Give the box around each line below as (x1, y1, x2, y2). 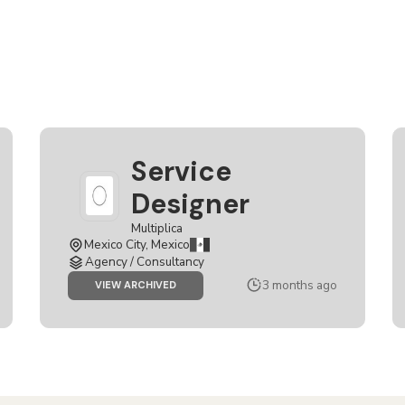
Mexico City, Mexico (84, 235, 190, 253)
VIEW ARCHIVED (95, 278, 176, 292)
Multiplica (131, 219, 183, 237)
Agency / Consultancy (85, 252, 204, 270)
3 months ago (262, 276, 337, 294)
